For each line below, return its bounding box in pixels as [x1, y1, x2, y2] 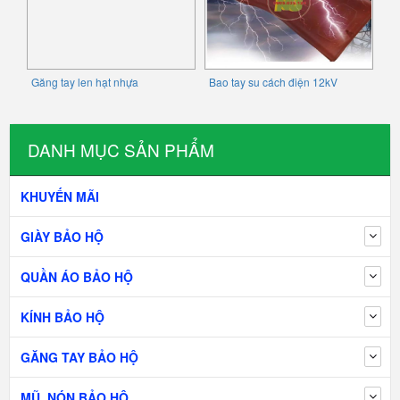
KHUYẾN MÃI [21, 187, 99, 206]
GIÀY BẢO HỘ [21, 228, 104, 246]
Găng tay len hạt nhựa [31, 74, 138, 90]
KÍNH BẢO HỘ [21, 308, 104, 327]
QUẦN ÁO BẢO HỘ [21, 268, 133, 287]
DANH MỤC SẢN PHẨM [28, 137, 214, 162]
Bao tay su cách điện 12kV [209, 74, 337, 90]
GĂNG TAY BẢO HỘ [21, 348, 138, 367]
